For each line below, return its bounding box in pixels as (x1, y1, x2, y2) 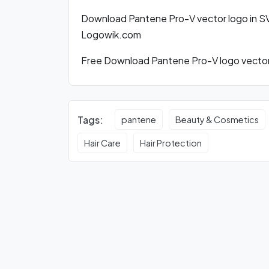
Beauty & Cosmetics (175, 114, 259, 125)
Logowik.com (81, 28, 141, 41)
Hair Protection (140, 138, 202, 149)
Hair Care (84, 138, 121, 149)
